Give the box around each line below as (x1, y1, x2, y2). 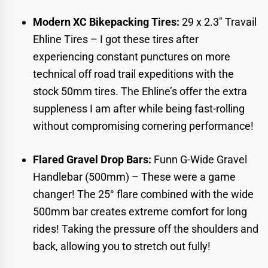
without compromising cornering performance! (33, 120, 256, 133)
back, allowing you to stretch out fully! (33, 240, 211, 253)
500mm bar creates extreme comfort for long (33, 205, 247, 218)
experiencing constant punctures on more (33, 50, 230, 63)
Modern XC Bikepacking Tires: (33, 16, 179, 29)
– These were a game (129, 170, 236, 184)
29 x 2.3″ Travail (182, 16, 257, 29)
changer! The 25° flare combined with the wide (33, 188, 254, 201)
